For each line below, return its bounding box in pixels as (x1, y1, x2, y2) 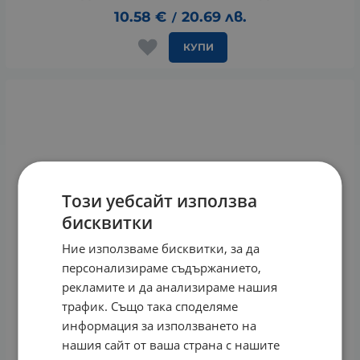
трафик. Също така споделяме (62, 297, 239, 314)
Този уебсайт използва (62, 189, 258, 212)
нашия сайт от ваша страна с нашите (62, 336, 280, 353)
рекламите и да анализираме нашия (62, 278, 278, 295)
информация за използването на (62, 317, 257, 333)
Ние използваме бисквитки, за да (62, 239, 260, 256)
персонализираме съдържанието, (62, 259, 262, 276)
